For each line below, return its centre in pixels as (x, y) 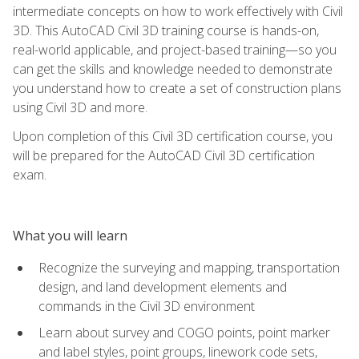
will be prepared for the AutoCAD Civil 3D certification (164, 155)
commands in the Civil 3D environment (147, 306)
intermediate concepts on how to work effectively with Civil (178, 11)
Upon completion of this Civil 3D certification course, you (173, 136)
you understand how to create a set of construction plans (177, 88)
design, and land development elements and (163, 286)
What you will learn (70, 235)
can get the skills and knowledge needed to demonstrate (173, 69)
